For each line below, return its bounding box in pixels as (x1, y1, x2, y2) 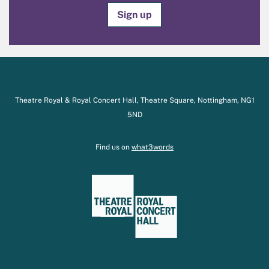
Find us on (95, 142, 131, 151)
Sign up (117, 8, 152, 20)
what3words (131, 142, 174, 151)
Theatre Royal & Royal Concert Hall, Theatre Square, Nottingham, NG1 (14, 95, 255, 104)
